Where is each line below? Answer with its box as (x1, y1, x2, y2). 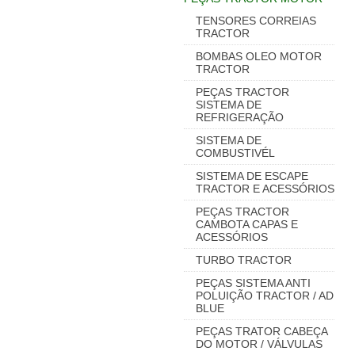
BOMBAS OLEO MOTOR (196, 50, 322, 63)
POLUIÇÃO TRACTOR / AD (196, 289, 334, 302)
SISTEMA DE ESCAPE (196, 170, 308, 182)
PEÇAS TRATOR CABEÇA (196, 325, 327, 338)
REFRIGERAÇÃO (196, 111, 284, 124)
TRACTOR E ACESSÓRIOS (196, 182, 334, 195)
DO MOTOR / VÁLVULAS (196, 338, 323, 350)
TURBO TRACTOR (196, 254, 292, 266)
